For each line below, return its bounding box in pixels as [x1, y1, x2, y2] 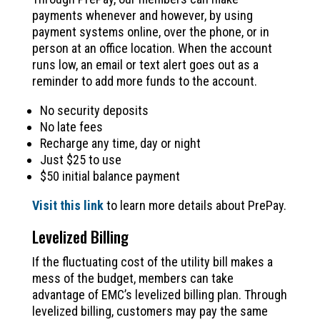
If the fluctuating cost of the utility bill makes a [31, 254, 273, 269]
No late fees [39, 119, 103, 134]
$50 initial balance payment [39, 168, 180, 184]
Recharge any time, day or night [39, 135, 201, 151]
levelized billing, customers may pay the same [31, 303, 268, 319]
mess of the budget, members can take [31, 270, 234, 286]
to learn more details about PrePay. [106, 197, 286, 213]
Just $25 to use [39, 151, 121, 167]
